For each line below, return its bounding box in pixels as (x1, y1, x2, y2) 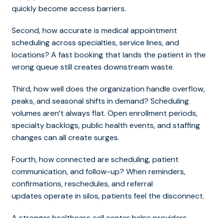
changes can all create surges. (12, 132, 119, 143)
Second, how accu (12, 25, 77, 36)
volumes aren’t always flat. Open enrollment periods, (12, 108, 198, 118)
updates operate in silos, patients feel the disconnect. (12, 190, 204, 201)
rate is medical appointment (77, 25, 177, 36)
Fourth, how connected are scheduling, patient (12, 154, 179, 164)
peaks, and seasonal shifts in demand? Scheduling (12, 95, 189, 106)
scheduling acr (12, 37, 63, 48)
